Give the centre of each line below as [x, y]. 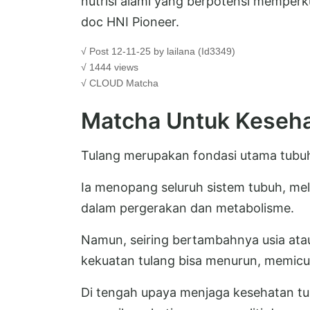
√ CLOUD [103, 83]
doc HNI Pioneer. [130, 21]
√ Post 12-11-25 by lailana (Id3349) [158, 51]
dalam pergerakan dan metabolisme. [188, 208]
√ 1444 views [110, 67]
